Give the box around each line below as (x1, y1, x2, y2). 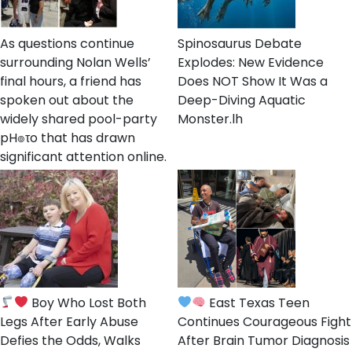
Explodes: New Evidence (178, 53, 324, 71)
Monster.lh (178, 109, 243, 128)
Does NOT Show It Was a (178, 71, 328, 90)
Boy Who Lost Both (28, 293, 147, 312)
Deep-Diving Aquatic (178, 90, 306, 109)
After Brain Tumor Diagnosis (178, 331, 350, 350)
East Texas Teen (206, 293, 310, 312)
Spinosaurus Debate (178, 34, 302, 53)
